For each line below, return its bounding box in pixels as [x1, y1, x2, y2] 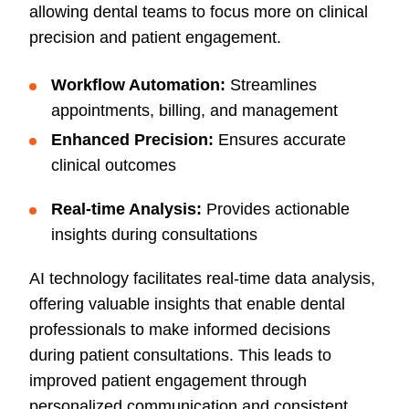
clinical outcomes [51, 156, 176, 175]
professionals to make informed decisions [29, 320, 330, 340]
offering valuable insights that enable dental [29, 295, 345, 314]
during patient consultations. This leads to [29, 346, 331, 365]
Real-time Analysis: [51, 200, 206, 219]
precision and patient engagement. [29, 28, 281, 47]
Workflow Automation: [51, 76, 225, 95]
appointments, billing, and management [51, 101, 338, 121]
